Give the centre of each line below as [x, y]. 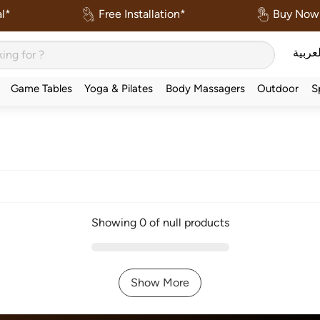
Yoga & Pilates [119, 88]
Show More [160, 282]
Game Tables [41, 88]
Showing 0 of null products [160, 222]
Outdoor [278, 88]
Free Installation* [140, 14]
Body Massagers [205, 88]
